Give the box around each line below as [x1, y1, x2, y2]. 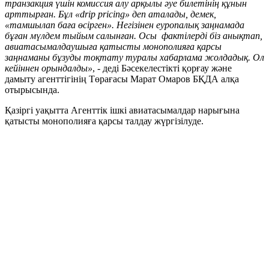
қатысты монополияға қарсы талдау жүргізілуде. [5, 116, 204, 127]
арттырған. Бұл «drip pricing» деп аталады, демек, [5, 9, 216, 20]
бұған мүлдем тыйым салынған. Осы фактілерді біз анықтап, [5, 31, 262, 41]
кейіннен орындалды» [5, 63, 92, 74]
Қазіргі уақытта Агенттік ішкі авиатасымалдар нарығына [5, 105, 240, 116]
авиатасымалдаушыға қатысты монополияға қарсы [5, 41, 222, 52]
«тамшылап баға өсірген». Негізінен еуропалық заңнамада [5, 20, 244, 31]
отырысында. [5, 85, 59, 95]
